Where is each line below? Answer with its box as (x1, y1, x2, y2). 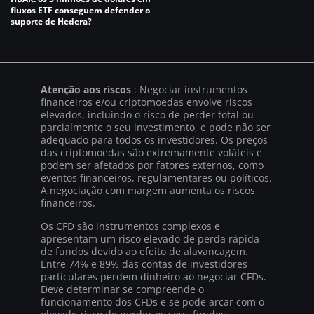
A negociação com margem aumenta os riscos (41, 183, 255, 197)
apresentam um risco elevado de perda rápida (41, 231, 259, 245)
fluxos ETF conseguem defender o (11, 4, 150, 16)
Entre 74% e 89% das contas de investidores (41, 257, 247, 271)
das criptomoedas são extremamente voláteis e (41, 145, 262, 159)
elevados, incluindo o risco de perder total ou (41, 107, 254, 121)
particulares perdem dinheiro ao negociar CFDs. (41, 269, 266, 283)
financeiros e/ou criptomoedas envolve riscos (41, 95, 252, 109)
